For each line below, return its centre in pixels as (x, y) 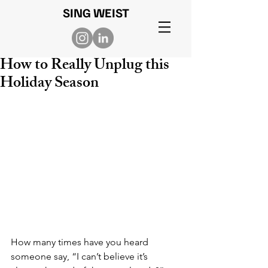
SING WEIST (96, 12)
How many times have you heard (81, 242)
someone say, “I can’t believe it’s (80, 257)
